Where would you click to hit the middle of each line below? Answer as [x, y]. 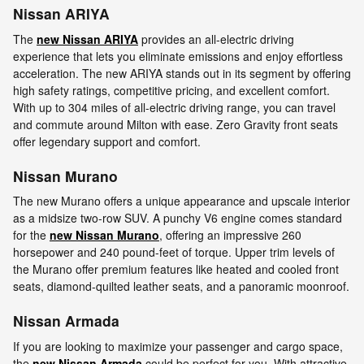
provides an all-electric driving [216, 39]
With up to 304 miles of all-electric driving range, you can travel [174, 107]
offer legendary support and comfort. [107, 141]
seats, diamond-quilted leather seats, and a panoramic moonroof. [181, 286]
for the [31, 235]
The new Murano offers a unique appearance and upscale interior [182, 201]
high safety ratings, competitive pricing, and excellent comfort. [171, 90]
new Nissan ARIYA [87, 39]
